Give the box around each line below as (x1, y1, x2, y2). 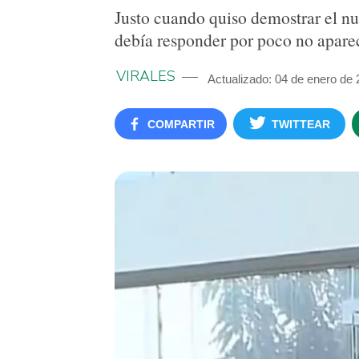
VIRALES (116, 67, 175, 86)
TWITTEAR (272, 118, 330, 131)
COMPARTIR (147, 118, 215, 131)
